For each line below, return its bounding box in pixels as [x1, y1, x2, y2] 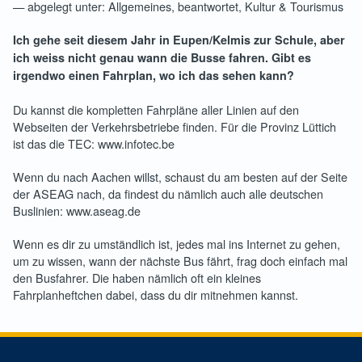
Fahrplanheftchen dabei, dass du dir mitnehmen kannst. [13, 286, 298, 304]
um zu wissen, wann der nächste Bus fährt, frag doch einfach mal [13, 252, 347, 270]
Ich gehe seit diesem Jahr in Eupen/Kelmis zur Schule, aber [13, 32, 345, 48]
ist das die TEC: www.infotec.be [13, 135, 175, 153]
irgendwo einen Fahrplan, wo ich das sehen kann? [13, 67, 294, 84]
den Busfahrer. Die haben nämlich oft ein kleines [13, 269, 261, 287]
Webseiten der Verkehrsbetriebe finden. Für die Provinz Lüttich [13, 118, 336, 136]
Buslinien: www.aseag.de [13, 202, 141, 220]
